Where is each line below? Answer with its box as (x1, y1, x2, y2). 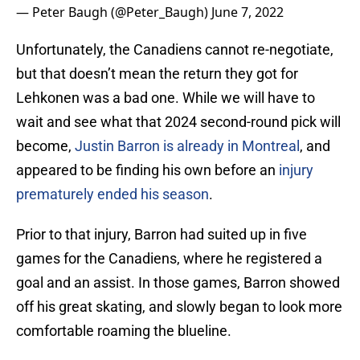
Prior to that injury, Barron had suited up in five (16, 226, 307, 243)
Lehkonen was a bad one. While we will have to (16, 89, 315, 107)
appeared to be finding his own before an (16, 162, 279, 179)
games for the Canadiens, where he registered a (16, 250, 322, 268)
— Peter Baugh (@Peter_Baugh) (16, 3, 211, 22)
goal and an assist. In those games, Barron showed (16, 274, 340, 292)
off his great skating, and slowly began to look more (16, 298, 342, 316)
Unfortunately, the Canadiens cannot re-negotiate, (16, 41, 333, 59)
